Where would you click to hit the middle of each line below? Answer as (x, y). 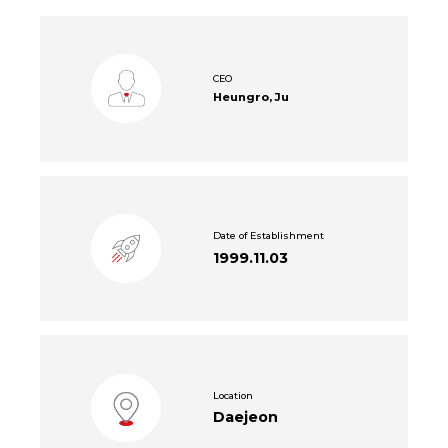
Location (232, 395)
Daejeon (245, 417)
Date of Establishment (268, 236)
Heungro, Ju (250, 97)
